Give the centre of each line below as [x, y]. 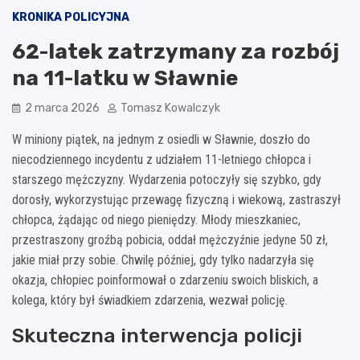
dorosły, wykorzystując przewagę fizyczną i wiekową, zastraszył [176, 199]
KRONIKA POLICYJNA [71, 17]
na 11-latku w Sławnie [125, 78]
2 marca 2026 [62, 108]
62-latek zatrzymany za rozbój [176, 51]
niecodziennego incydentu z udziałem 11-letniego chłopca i [162, 159]
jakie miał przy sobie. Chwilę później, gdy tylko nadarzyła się [163, 260]
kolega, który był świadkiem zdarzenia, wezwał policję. [150, 300]
